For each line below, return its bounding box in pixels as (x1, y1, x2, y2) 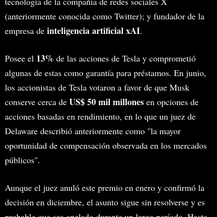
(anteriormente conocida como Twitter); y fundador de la (5, 10, 204, 22)
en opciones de (146, 95, 199, 108)
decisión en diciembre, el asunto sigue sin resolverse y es (5, 196, 205, 208)
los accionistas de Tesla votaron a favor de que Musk (5, 81, 189, 93)
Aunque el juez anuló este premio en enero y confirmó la (5, 181, 204, 193)
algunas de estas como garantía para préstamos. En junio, (5, 66, 206, 78)
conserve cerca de (5, 95, 69, 108)
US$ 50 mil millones (69, 95, 146, 108)
